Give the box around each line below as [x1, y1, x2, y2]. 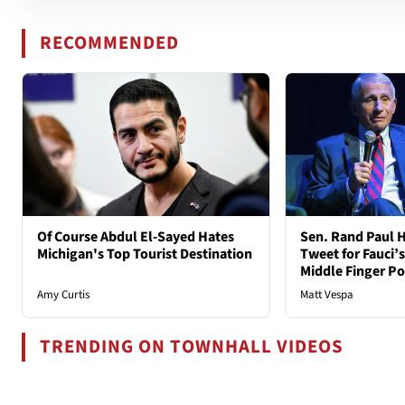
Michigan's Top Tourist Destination [37, 244, 252, 265]
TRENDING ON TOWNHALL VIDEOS [40, 334, 344, 361]
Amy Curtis [37, 287, 89, 304]
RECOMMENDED [40, 29, 180, 56]
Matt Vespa [299, 287, 353, 304]
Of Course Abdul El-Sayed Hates [37, 227, 234, 248]
